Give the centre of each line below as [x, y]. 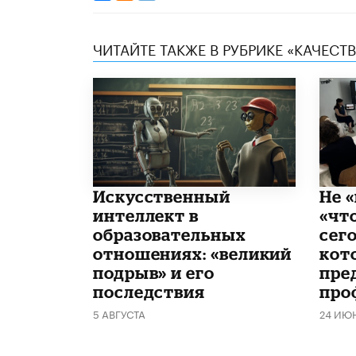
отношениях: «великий [193, 253]
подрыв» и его [154, 272]
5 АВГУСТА [119, 313]
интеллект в [146, 215]
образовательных [170, 234]
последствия [149, 291]
